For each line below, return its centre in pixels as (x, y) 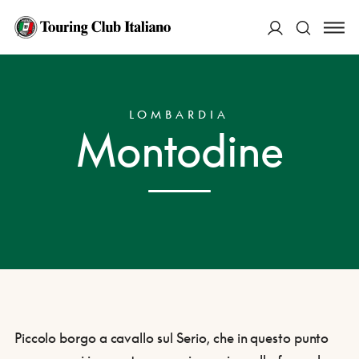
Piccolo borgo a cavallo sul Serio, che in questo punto (171, 338)
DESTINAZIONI (85, 42)
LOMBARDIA (179, 114)
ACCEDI (293, 40)
